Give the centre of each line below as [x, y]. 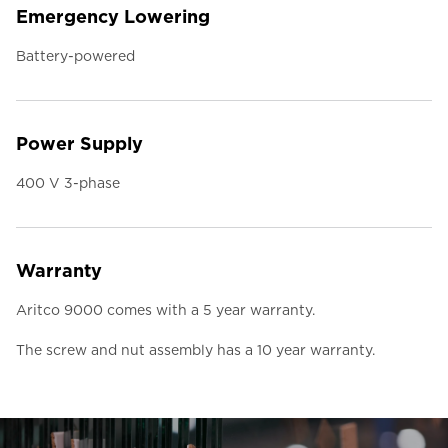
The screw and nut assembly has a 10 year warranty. [195, 350]
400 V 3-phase [68, 183]
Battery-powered [75, 56]
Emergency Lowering [113, 17]
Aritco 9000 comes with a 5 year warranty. [165, 310]
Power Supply [79, 144]
